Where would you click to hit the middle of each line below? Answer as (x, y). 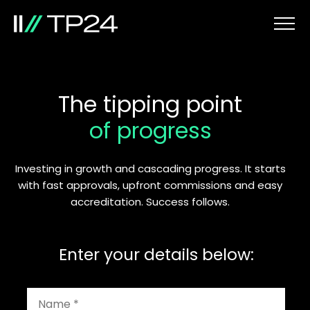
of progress (150, 130)
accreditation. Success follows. (150, 202)
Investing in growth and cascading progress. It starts (150, 168)
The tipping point (150, 104)
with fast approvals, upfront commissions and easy (150, 185)
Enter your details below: (156, 254)
